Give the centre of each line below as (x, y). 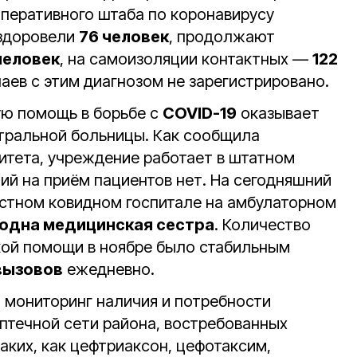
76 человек (124, 37)
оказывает (278, 113)
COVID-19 (200, 113)
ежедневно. (109, 269)
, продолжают (222, 37)
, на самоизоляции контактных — (186, 59)
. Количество (263, 225)
